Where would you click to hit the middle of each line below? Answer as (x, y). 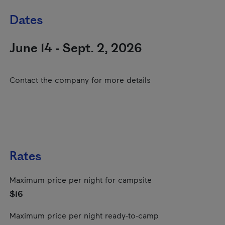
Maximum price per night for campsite (81, 180)
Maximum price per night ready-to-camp (84, 215)
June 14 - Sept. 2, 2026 (76, 48)
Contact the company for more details (80, 80)
